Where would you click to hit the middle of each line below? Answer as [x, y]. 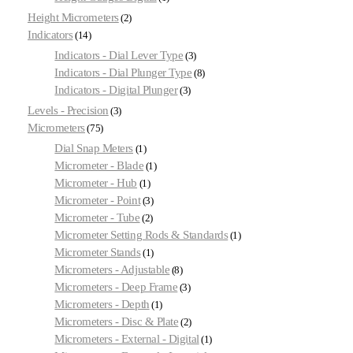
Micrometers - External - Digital [127, 338]
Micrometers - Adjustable [112, 269]
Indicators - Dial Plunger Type [123, 73]
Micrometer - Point [98, 200]
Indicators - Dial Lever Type [119, 56]
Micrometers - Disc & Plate [117, 321]
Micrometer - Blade [99, 165]
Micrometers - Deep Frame [116, 286]
